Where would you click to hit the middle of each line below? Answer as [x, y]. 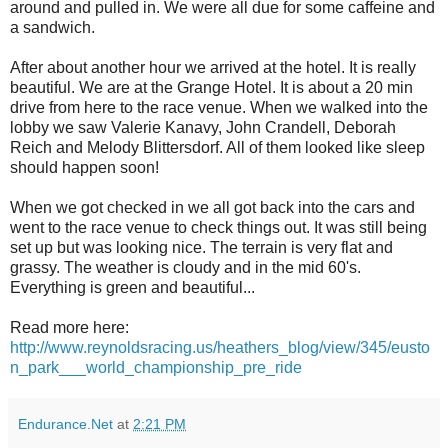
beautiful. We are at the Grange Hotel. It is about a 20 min [211, 87]
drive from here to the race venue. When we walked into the [219, 107]
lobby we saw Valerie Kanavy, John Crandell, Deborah [203, 127]
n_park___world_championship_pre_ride [156, 367]
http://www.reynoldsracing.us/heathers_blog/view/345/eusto [220, 347]
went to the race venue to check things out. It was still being [218, 227]
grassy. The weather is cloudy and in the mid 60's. [185, 267]
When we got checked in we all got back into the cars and [212, 207]
